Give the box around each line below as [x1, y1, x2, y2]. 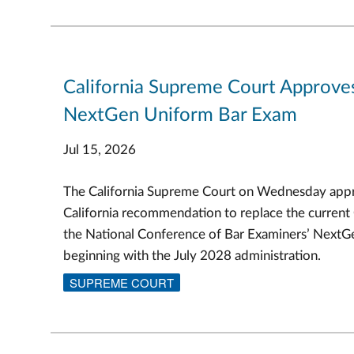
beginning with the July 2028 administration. [63, 248, 321, 262]
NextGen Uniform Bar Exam [63, 106, 297, 126]
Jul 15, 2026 [63, 143, 136, 157]
